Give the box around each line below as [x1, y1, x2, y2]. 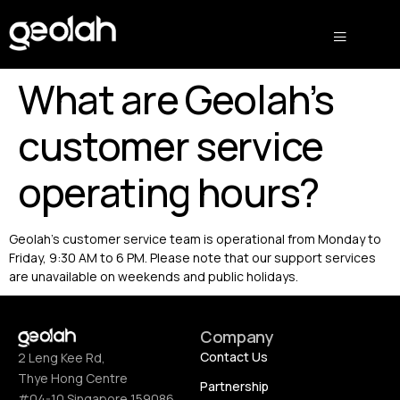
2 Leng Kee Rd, [18, 349, 105, 366]
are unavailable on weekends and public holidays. [9, 267, 298, 285]
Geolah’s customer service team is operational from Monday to [9, 229, 381, 247]
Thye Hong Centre [18, 370, 128, 387]
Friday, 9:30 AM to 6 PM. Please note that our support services [9, 248, 376, 266]
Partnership [200, 378, 269, 396]
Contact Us [200, 348, 268, 366]
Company [200, 326, 274, 348]
